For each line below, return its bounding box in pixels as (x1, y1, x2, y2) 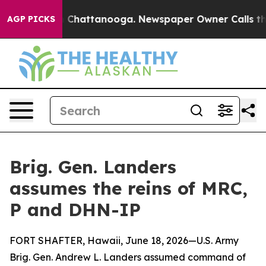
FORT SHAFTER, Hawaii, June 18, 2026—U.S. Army (9, 235, 239, 246)
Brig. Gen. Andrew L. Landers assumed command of (9, 251, 246, 263)
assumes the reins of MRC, (9, 177, 248, 199)
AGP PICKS (7, 14, 55, 24)
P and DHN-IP (9, 198, 141, 221)
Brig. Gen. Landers (9, 156, 176, 178)
